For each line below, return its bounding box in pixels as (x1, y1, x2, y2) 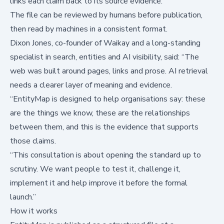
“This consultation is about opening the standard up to (10, 149, 201, 160)
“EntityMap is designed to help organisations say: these (10, 93, 205, 104)
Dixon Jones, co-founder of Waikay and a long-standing (10, 37, 200, 48)
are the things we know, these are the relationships (10, 107, 190, 118)
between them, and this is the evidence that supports (10, 121, 198, 132)
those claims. (10, 135, 56, 146)
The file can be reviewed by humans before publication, (10, 9, 202, 20)
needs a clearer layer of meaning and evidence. (10, 79, 172, 90)
